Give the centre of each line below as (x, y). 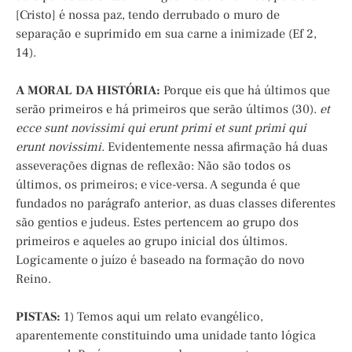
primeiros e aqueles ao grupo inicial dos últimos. (152, 242)
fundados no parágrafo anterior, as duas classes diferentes (176, 204)
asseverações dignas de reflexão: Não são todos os (153, 166)
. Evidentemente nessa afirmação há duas (214, 147)
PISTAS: (38, 317)
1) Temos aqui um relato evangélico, (162, 317)
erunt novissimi (59, 147)
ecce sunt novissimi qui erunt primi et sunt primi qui (161, 128)
